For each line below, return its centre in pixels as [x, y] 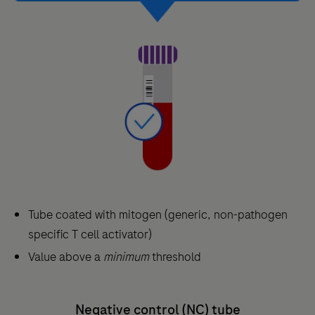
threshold [176, 257]
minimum [128, 257]
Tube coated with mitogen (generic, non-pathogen [158, 215]
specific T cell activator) [90, 234]
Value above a [66, 257]
